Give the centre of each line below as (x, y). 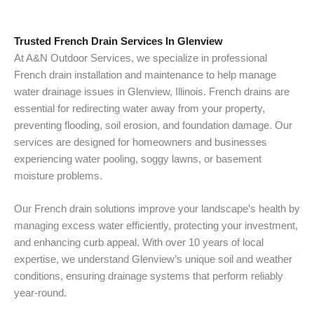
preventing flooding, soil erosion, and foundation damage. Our (153, 125)
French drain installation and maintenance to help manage (145, 75)
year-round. (40, 293)
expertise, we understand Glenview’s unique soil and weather (153, 259)
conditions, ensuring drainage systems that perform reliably (149, 276)
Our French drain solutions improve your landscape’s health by (157, 209)
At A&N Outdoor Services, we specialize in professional (141, 58)
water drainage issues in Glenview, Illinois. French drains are (152, 91)
